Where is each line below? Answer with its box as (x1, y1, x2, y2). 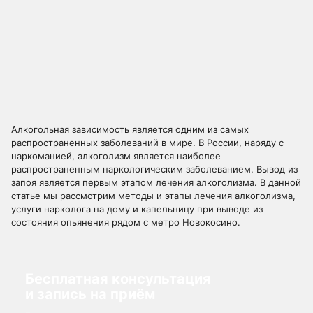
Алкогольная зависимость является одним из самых (11, 124, 249, 135)
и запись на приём (25, 286, 155, 303)
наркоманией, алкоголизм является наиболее (11, 150, 221, 161)
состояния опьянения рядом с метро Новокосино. (11, 217, 240, 228)
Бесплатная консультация (25, 270, 211, 287)
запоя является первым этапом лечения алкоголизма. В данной (11, 177, 301, 188)
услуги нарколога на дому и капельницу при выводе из (11, 203, 263, 214)
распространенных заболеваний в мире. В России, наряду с (11, 137, 284, 148)
